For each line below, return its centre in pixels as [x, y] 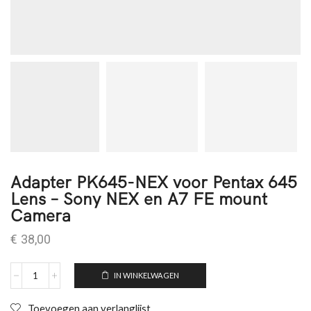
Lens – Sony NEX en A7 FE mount [139, 198]
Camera [41, 215]
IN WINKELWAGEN [147, 276]
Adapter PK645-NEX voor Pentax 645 [154, 182]
